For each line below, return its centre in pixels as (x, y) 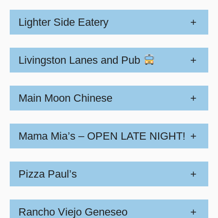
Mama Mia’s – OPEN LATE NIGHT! (102, 136)
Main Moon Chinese (65, 98)
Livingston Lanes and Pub (81, 60)
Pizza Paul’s (48, 174)
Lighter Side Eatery (64, 22)
